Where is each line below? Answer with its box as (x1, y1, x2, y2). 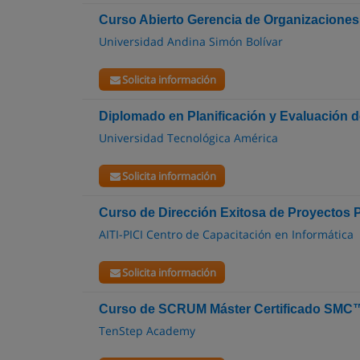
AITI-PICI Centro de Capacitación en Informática (99, 227, 354, 242)
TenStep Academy (99, 323, 195, 338)
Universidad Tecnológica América (99, 130, 278, 145)
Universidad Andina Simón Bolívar (99, 34, 283, 49)
